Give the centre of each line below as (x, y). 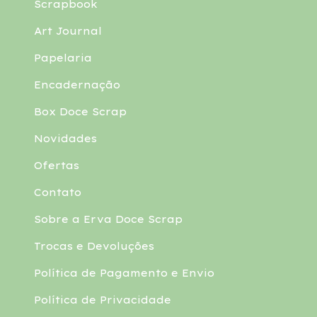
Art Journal (68, 31)
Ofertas (57, 166)
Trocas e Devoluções (94, 246)
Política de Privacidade (103, 300)
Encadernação (77, 85)
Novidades (65, 139)
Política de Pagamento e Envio (124, 273)
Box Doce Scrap (80, 112)
